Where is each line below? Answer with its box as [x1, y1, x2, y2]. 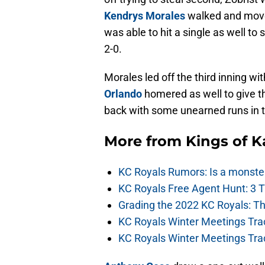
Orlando [104, 88, 142, 101]
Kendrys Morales [104, 9, 185, 22]
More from [104, 132, 186, 150]
